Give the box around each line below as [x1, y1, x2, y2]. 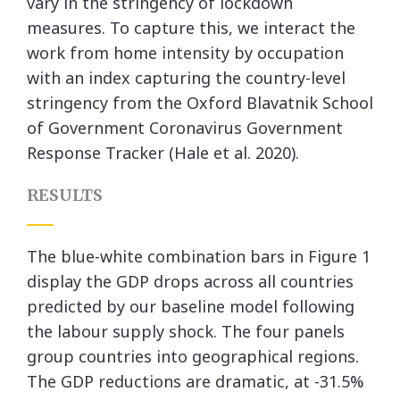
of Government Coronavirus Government [27, 117, 343, 138]
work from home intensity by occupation [27, 42, 344, 63]
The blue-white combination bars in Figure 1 [27, 246, 371, 267]
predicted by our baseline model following [27, 296, 354, 317]
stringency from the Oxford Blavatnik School [27, 92, 373, 113]
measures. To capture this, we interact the [27, 17, 355, 38]
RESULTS [27, 185, 103, 205]
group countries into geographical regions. [27, 346, 359, 367]
